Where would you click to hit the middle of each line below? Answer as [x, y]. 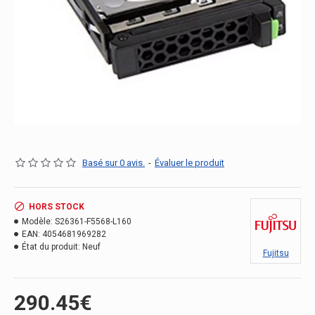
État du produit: [51, 247]
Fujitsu [276, 253]
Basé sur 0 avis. [114, 163]
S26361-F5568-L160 [93, 221]
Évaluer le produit [189, 163]
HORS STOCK [57, 207]
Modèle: [37, 221]
